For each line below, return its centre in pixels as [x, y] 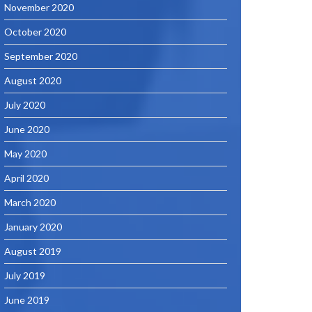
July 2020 [25, 105]
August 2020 [33, 80]
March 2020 [30, 202]
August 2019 [33, 251]
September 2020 [41, 56]
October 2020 [35, 32]
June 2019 [27, 300]
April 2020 [26, 178]
